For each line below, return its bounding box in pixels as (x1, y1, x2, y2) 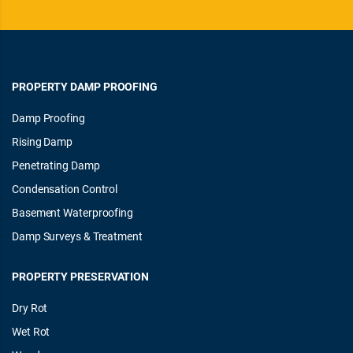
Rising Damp (12, 134, 73, 149)
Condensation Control (12, 181, 118, 196)
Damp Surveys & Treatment (12, 229, 143, 243)
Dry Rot (12, 300, 48, 315)
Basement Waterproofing (12, 205, 134, 220)
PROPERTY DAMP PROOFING (12, 79, 158, 94)
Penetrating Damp (12, 158, 100, 173)
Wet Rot (12, 324, 50, 339)
